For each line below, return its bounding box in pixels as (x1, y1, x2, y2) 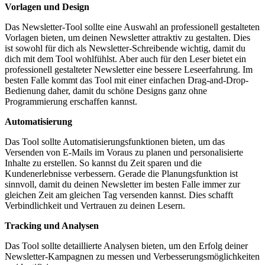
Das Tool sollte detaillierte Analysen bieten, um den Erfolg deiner (5, 241, 248, 251)
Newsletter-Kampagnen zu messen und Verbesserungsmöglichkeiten (5, 251, 260, 262)
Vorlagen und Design (5, 2, 89, 12)
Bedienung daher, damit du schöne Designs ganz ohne (5, 86, 207, 96)
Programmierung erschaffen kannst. (5, 96, 140, 107)
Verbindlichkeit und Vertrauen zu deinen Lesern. (5, 201, 188, 211)
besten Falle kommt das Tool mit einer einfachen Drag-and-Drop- (5, 75, 248, 86)
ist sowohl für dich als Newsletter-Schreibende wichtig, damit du (5, 43, 245, 54)
